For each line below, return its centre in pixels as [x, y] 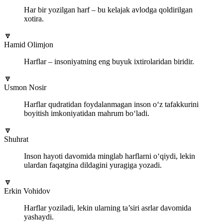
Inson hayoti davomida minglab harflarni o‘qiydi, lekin [110, 156]
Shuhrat [16, 139]
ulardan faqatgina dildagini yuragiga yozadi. [93, 165]
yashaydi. [39, 217]
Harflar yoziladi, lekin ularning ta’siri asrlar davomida [108, 208]
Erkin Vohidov [27, 191]
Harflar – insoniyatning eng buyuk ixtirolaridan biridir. [109, 62]
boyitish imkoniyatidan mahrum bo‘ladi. [87, 113]
